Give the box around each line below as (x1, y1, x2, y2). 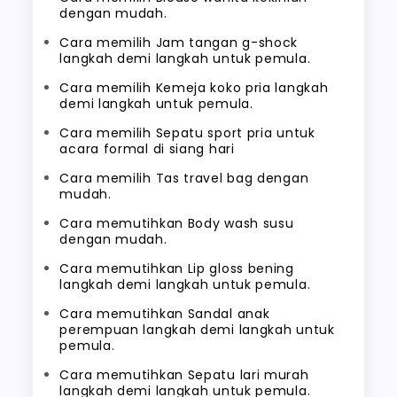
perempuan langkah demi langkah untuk (59, 321, 335, 339)
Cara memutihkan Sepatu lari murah (59, 366, 309, 384)
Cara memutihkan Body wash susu (59, 214, 294, 232)
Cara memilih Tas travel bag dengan (59, 169, 309, 187)
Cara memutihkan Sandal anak (59, 305, 270, 323)
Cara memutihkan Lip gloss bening (59, 260, 294, 277)
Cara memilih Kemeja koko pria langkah (59, 79, 329, 97)
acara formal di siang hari (59, 140, 235, 158)
